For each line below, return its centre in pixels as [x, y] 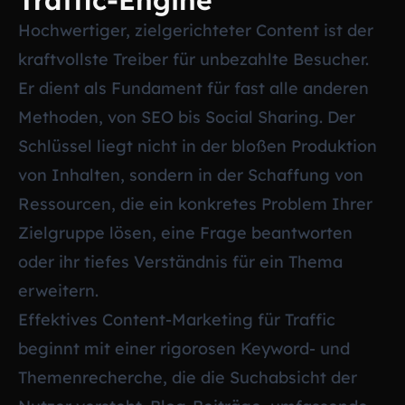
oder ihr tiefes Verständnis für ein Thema [180, 261]
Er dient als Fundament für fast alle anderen [193, 88]
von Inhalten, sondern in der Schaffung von [191, 174]
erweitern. [58, 290]
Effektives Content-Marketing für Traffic [177, 319]
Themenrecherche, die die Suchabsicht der [188, 377]
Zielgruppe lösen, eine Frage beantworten [185, 232]
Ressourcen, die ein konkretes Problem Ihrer [195, 203]
